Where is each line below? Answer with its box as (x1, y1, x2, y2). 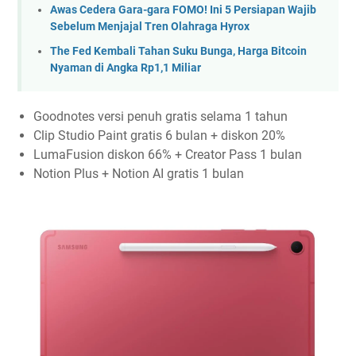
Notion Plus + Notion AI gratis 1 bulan (33, 166, 244, 182)
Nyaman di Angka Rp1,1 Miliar (50, 60, 201, 75)
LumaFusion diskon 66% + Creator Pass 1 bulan (33, 147, 302, 163)
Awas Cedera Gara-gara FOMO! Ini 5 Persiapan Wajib (50, 3, 316, 17)
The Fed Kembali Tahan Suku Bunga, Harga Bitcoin (50, 44, 307, 58)
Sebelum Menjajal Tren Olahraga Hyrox (50, 20, 250, 34)
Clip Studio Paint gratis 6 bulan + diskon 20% (33, 128, 285, 144)
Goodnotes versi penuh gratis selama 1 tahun (33, 109, 288, 125)
